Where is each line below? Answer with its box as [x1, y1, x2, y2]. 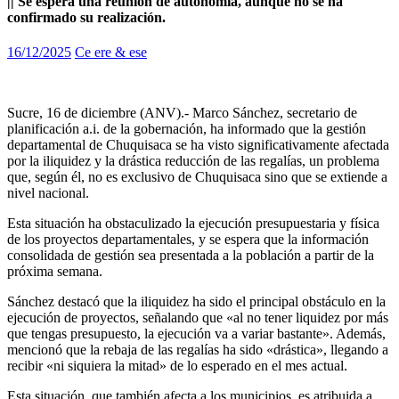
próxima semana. [7, 264, 102, 280]
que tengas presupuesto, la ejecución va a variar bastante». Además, [7, 326, 386, 342]
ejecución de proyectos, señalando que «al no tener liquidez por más [7, 310, 388, 326]
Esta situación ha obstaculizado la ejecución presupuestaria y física [7, 216, 379, 232]
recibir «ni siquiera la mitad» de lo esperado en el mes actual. [7, 358, 347, 374]
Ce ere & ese [75, 45, 147, 61]
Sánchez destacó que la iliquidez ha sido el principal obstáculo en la [7, 294, 386, 310]
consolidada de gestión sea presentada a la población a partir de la [7, 248, 374, 264]
